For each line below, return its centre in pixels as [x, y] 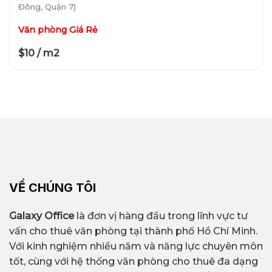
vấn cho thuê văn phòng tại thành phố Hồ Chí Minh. [133, 231]
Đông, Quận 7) [47, 6]
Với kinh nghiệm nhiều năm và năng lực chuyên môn [136, 246]
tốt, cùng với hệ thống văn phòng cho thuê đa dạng [134, 262]
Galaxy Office [42, 216]
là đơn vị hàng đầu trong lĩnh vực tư [161, 216]
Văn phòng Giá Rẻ [58, 29]
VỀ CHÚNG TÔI [53, 188]
